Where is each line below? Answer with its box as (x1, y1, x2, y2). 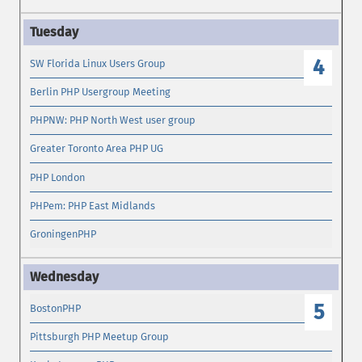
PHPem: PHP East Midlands (30, 199, 156, 212)
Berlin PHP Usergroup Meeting (30, 85, 171, 98)
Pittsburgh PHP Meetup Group (30, 330, 170, 343)
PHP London (30, 170, 86, 183)
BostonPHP (30, 301, 82, 314)
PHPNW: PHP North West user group (30, 114, 196, 127)
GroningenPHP (30, 227, 97, 240)
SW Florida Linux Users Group (30, 57, 166, 69)
